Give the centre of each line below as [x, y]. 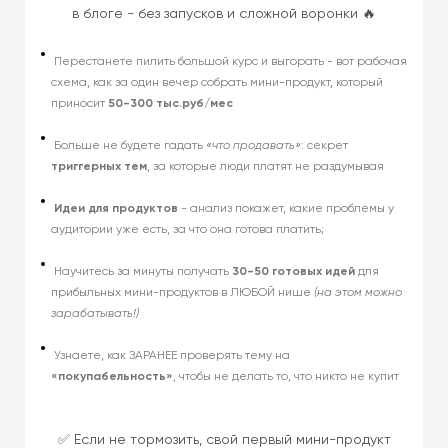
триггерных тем [99, 167]
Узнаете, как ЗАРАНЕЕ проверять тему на [170, 356]
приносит [79, 104]
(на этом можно [358, 293]
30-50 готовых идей [293, 272]
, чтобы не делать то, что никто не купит [286, 377]
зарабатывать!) [95, 314]
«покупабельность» [112, 377]
